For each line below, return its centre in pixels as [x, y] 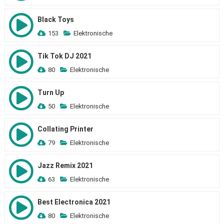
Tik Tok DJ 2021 [64, 56]
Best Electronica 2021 [74, 202]
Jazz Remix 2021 [65, 165]
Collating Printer [65, 129]
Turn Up [50, 92]
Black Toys [55, 19]
